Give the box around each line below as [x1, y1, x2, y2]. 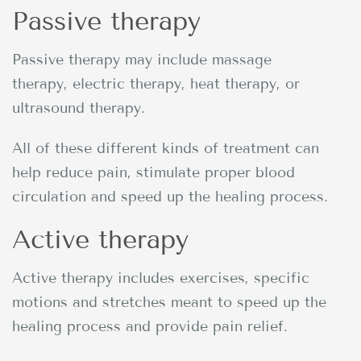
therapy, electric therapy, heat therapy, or [12, 74, 300, 93]
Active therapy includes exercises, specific [12, 268, 309, 287]
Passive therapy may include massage [12, 50, 272, 68]
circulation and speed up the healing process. [12, 187, 328, 205]
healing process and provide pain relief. [12, 317, 288, 335]
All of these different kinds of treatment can [12, 139, 319, 157]
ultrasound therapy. [12, 98, 145, 117]
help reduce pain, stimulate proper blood [12, 163, 295, 181]
